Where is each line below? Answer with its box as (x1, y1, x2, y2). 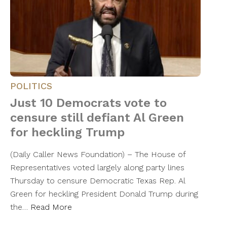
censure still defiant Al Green (10, 110, 184, 125)
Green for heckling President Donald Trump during (10, 189, 198, 199)
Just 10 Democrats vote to (10, 96, 167, 110)
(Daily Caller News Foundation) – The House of (10, 149, 185, 160)
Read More (30, 202, 72, 212)
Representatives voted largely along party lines (10, 163, 184, 173)
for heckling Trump (10, 125, 125, 140)
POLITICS (10, 81, 52, 92)
